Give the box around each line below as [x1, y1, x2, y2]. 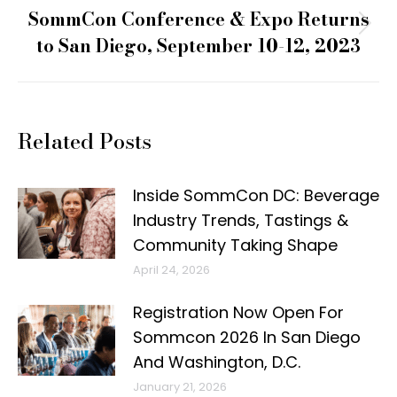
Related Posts [18, 125, 152, 158]
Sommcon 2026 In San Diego [133, 326, 361, 348]
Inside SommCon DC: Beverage [133, 184, 379, 206]
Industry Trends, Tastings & [133, 209, 348, 231]
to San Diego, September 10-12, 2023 [36, 32, 361, 59]
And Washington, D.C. [133, 351, 300, 373]
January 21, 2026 [133, 378, 227, 395]
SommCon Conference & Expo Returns [27, 5, 370, 33]
